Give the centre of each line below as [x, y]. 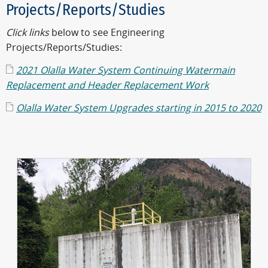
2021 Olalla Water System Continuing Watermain [126, 71]
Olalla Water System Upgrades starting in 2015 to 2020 [139, 108]
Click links [29, 33]
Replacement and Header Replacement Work [107, 86]
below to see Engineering [108, 33]
